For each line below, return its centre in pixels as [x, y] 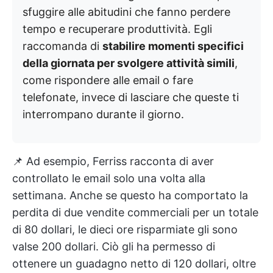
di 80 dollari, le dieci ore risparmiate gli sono [125, 230]
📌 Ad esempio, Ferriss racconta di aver [113, 161]
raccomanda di [62, 46]
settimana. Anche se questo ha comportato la [130, 196]
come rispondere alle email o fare [108, 80]
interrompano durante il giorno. [103, 115]
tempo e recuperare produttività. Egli [117, 29]
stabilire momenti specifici [173, 46]
